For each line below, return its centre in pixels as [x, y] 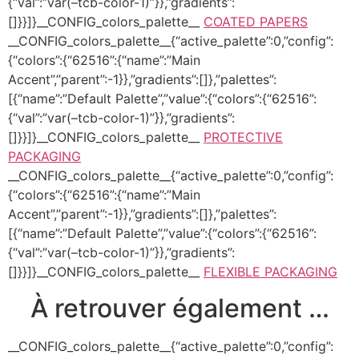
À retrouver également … [179, 308]
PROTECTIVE [243, 137]
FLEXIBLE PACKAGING [270, 272]
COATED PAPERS [256, 22]
